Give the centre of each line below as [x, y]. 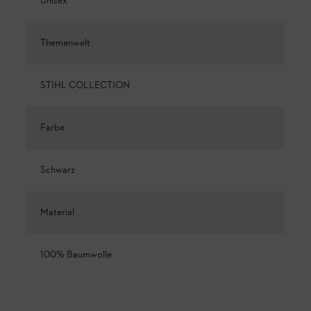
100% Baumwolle [76, 255]
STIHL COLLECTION [85, 86]
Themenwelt [65, 44]
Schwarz [58, 171]
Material [57, 213]
